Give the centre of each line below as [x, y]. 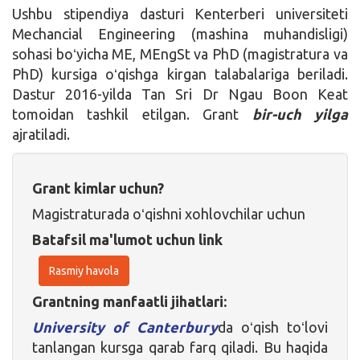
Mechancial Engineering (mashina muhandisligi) [180, 33]
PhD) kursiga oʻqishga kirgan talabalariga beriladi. [180, 74]
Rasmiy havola [84, 270]
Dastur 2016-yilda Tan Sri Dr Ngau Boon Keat [180, 94]
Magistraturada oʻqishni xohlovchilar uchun [169, 213]
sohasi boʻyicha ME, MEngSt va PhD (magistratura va [180, 53]
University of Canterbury [125, 327]
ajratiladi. [41, 134]
